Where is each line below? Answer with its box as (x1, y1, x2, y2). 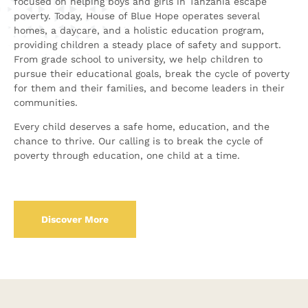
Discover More (41, 213, 109, 225)
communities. (14, 97, 78, 108)
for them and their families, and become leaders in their (14, 82, 285, 93)
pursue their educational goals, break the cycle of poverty (14, 68, 289, 79)
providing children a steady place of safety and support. (14, 39, 281, 50)
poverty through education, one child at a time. (14, 150, 240, 162)
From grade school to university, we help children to (14, 54, 263, 65)
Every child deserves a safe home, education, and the (14, 121, 269, 133)
